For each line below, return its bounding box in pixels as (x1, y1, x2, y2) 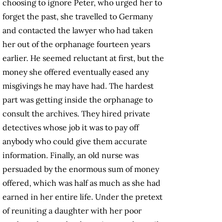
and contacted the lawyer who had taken (2, 25, 153, 36)
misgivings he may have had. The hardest (2, 81, 154, 91)
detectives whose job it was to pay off (2, 122, 139, 133)
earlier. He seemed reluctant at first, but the (2, 53, 164, 63)
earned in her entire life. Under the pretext (2, 192, 163, 202)
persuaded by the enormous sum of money (2, 164, 159, 174)
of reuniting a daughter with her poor (2, 206, 142, 216)
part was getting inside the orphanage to (2, 95, 153, 105)
